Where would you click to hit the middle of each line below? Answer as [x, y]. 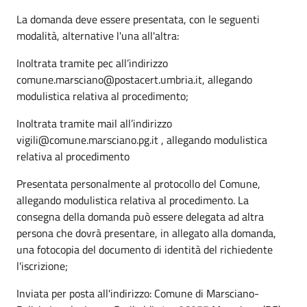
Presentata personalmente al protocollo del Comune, [138, 183]
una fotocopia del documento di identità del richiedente [145, 249]
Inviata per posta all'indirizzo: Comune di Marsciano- [138, 293]
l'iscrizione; [42, 266]
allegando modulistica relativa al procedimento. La [133, 200]
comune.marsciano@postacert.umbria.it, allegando [134, 79]
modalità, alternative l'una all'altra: [98, 35]
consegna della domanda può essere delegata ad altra [140, 216]
